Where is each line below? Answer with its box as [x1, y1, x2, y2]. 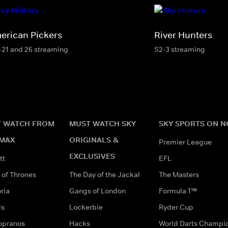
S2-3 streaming [154, 44, 205, 54]
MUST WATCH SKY [69, 118, 136, 128]
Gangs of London [69, 186, 126, 195]
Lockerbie [69, 202, 103, 212]
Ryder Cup [159, 202, 193, 212]
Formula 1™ [159, 186, 197, 195]
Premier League [159, 137, 212, 147]
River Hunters [154, 29, 212, 41]
